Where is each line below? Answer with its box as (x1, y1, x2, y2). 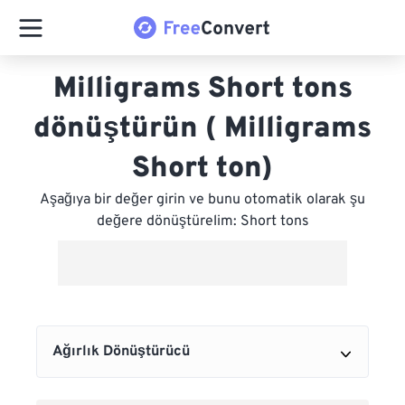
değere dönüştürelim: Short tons (96, 212, 309, 231)
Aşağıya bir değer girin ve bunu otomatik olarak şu (40, 191, 365, 209)
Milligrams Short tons (52, 71, 353, 108)
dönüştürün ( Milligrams (33, 111, 372, 147)
